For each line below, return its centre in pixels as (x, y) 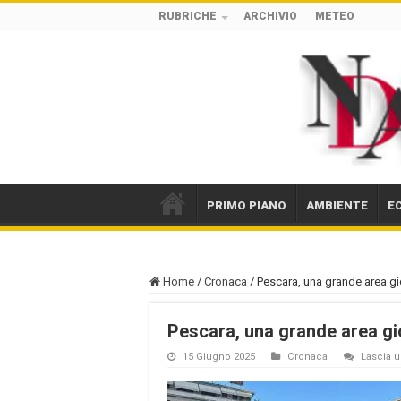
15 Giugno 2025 (219, 356)
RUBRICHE (188, 16)
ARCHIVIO (270, 16)
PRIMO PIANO (247, 205)
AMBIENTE (337, 205)
